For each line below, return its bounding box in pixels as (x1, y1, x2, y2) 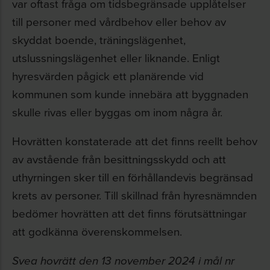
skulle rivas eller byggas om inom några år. (12, 104, 222, 120)
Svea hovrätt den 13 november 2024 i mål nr (12, 254, 234, 268)
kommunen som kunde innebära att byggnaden (12, 86, 248, 102)
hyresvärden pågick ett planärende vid (12, 67, 204, 84)
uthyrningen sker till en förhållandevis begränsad (12, 169, 253, 185)
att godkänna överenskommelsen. (12, 223, 182, 239)
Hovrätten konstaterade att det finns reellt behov (12, 133, 257, 149)
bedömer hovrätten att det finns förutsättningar (12, 205, 246, 221)
